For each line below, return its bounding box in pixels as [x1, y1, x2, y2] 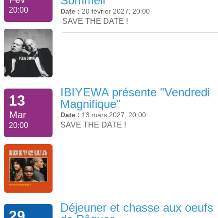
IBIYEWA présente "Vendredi [60, 85, 210, 99]
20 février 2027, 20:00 [82, 7, 150, 15]
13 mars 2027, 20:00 [82, 110, 146, 119]
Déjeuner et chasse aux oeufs [60, 201, 213, 215]
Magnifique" [60, 97, 121, 110]
